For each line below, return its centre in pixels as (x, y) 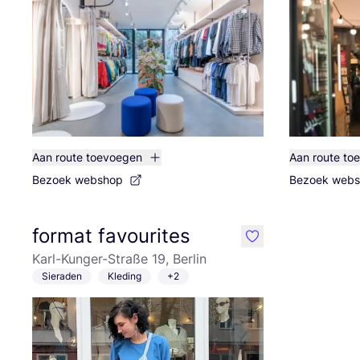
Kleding (125, 276)
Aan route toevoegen (87, 157)
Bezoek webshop (78, 180)
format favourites (111, 236)
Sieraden (62, 276)
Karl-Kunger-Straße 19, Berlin (119, 259)
